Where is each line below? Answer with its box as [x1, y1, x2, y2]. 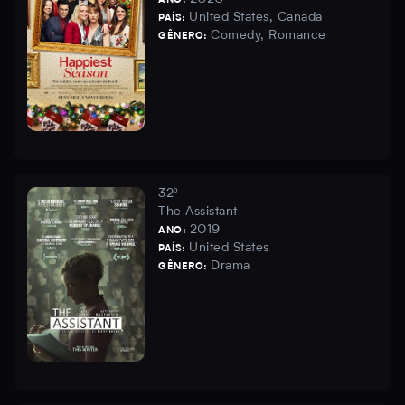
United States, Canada [189, 11, 323, 24]
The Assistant [158, 205, 238, 219]
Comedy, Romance [211, 29, 326, 42]
